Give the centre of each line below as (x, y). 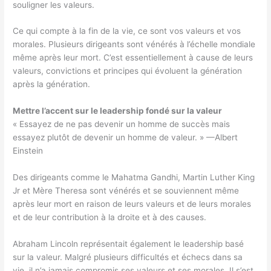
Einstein (28, 151)
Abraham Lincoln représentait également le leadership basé (129, 244)
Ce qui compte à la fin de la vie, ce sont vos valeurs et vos (127, 31)
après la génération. (52, 84)
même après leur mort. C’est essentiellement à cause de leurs (133, 58)
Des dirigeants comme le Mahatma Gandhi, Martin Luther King (134, 178)
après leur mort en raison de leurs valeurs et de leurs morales (132, 204)
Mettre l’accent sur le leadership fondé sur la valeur (118, 111)
